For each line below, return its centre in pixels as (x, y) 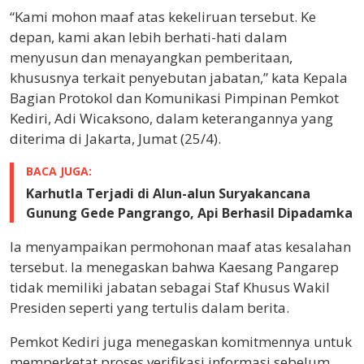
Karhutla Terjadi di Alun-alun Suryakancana (168, 194)
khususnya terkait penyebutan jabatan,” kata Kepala (179, 78)
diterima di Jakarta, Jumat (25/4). (115, 139)
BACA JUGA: (59, 171)
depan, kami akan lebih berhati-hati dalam (148, 37)
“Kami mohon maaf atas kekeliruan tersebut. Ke (163, 17)
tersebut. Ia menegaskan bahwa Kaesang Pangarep (174, 267)
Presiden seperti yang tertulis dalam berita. (149, 308)
